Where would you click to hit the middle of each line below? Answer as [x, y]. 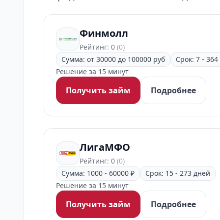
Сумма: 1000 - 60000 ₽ [98, 173]
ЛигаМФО [105, 147]
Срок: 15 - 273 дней [178, 173]
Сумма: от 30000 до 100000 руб [113, 59]
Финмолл [104, 33]
